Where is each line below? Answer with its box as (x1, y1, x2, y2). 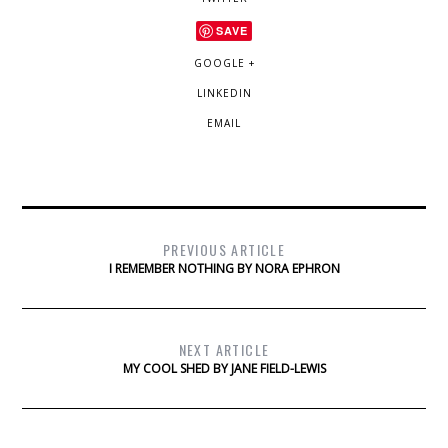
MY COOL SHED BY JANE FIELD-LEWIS (122, 360, 326, 378)
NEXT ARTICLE (178, 339, 270, 361)
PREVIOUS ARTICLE (162, 239, 286, 261)
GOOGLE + (193, 56, 255, 71)
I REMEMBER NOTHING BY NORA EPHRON (108, 260, 340, 278)
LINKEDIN (196, 86, 252, 101)
